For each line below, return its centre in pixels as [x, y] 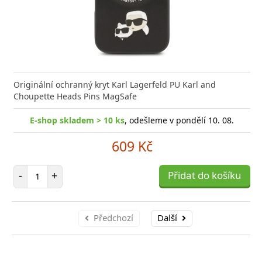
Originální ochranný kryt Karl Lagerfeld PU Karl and [115, 84]
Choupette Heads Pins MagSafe [75, 96]
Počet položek [63, 170]
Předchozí [113, 217]
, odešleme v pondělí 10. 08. [179, 120]
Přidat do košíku [205, 175]
